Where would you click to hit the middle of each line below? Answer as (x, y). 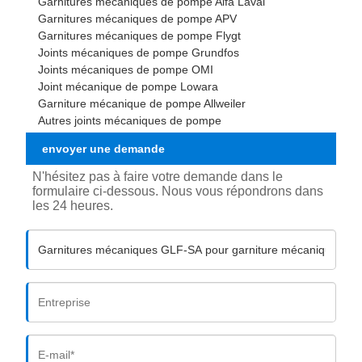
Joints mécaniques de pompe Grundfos (139, 53)
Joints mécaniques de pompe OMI (126, 70)
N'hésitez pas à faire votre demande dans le (158, 177)
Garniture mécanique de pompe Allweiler (142, 104)
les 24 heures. (73, 206)
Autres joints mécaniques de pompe (130, 121)
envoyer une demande (104, 149)
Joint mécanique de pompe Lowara (128, 87)
